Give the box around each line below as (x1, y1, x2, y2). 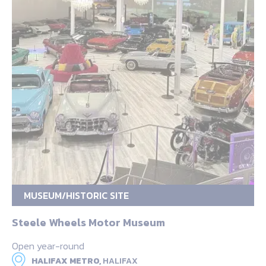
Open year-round (12, 239, 84, 254)
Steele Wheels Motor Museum (12, 214, 165, 231)
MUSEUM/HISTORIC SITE (24, 188, 129, 203)
